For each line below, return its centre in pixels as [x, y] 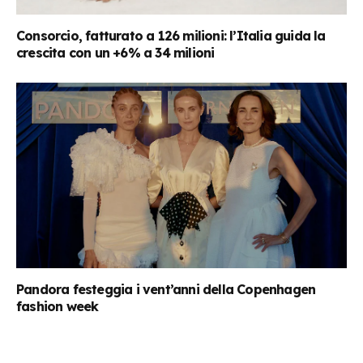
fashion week [58, 307]
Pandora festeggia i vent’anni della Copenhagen [166, 290]
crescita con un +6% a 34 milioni [115, 52]
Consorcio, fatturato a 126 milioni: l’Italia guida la [171, 35]
